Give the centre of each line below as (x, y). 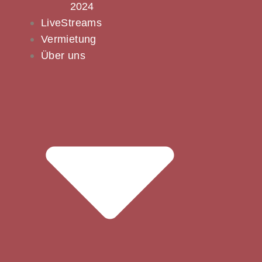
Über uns (63, 56)
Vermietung (69, 39)
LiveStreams (71, 23)
